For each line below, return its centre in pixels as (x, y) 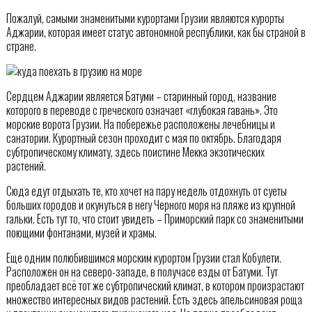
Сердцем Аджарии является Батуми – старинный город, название (141, 96)
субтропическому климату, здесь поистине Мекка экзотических (135, 151)
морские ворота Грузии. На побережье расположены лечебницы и (140, 124)
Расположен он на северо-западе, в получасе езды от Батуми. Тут (142, 271)
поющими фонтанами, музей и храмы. (81, 232)
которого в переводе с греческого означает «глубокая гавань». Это (142, 110)
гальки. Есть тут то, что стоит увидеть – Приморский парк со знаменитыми (155, 218)
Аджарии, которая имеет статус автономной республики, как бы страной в (156, 32)
